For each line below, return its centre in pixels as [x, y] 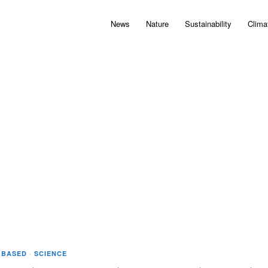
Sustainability [208, 24]
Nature [157, 24]
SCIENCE [51, 253]
